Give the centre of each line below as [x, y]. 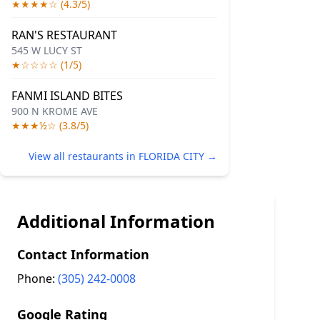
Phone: [37, 279]
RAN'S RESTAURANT [64, 35]
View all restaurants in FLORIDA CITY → [123, 156]
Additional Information [116, 221]
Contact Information [83, 254]
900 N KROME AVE [55, 111]
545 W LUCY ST [47, 50]
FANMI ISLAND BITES [67, 96]
